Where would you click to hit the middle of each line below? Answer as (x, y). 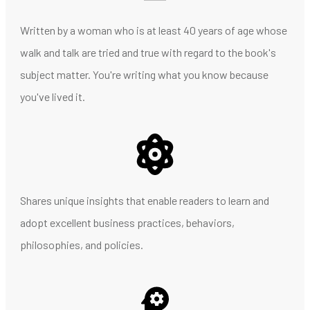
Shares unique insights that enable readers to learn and (145, 201)
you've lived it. (53, 97)
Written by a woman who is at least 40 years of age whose (154, 30)
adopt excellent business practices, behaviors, (127, 223)
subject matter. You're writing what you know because (144, 75)
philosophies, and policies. (83, 245)
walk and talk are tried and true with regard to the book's (148, 53)
